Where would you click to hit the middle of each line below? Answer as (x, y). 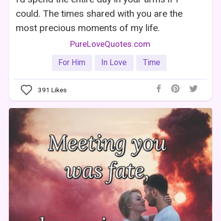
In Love (114, 63)
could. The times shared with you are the (99, 13)
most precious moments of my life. (88, 28)
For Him (72, 63)
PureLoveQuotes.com (110, 44)
